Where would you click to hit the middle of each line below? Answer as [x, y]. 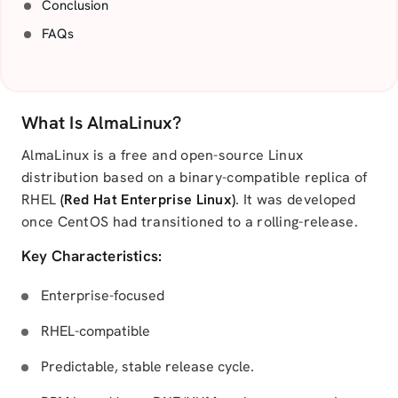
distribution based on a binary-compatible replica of [195, 177]
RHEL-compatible [96, 331]
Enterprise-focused [103, 295]
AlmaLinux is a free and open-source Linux [163, 155]
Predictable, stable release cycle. [147, 366]
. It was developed [296, 199]
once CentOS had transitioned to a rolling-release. [190, 222]
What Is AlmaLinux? [102, 123]
